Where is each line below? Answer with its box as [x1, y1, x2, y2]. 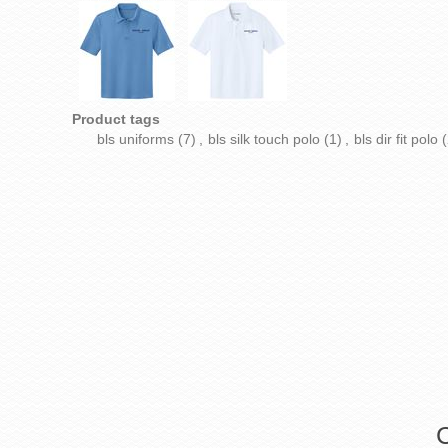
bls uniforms [97, 131, 174, 147]
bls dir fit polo [354, 131, 438, 147]
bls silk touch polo [208, 131, 320, 147]
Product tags [72, 111, 160, 127]
